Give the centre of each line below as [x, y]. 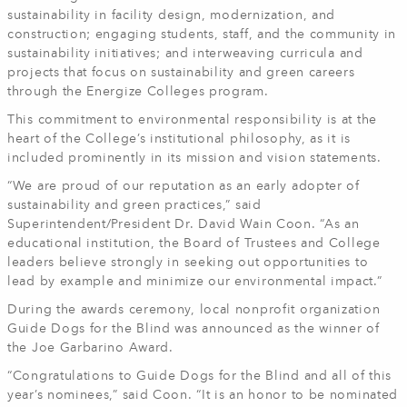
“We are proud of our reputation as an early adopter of [184, 186]
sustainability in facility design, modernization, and [172, 15]
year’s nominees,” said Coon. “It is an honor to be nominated [203, 395]
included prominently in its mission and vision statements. [194, 158]
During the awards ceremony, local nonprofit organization [194, 310]
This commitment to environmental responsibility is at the [192, 120]
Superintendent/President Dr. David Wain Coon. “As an [184, 224]
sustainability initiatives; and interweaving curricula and [185, 54]
